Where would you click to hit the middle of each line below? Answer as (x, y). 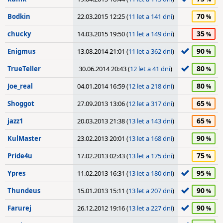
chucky (19, 34)
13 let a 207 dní (150, 191)
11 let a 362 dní (150, 51)
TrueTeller (24, 69)
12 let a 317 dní (150, 104)
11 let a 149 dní (150, 34)
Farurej (19, 208)
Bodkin (19, 16)
